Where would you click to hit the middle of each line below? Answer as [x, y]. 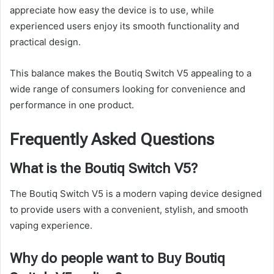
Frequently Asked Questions [112, 139]
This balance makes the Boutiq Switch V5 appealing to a [131, 73]
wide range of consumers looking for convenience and [128, 89]
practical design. [45, 42]
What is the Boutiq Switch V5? [104, 169]
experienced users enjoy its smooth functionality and [124, 26]
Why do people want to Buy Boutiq [117, 258]
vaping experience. [51, 225]
